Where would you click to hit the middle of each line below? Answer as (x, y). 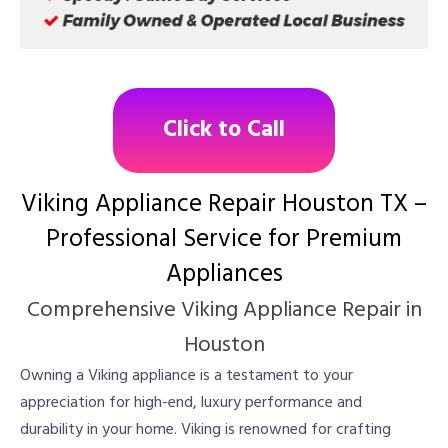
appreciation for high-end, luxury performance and (191, 402)
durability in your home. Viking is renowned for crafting (205, 429)
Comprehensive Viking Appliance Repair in (224, 310)
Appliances (224, 274)
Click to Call (224, 130)
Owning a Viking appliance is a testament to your (186, 375)
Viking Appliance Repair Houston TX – (224, 204)
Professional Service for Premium (224, 239)
